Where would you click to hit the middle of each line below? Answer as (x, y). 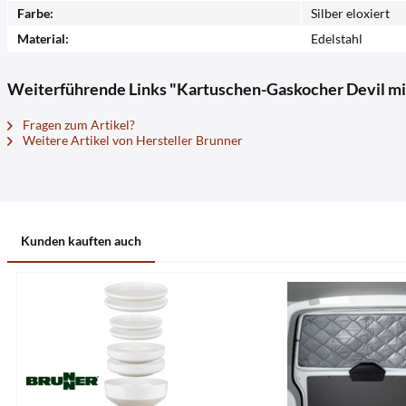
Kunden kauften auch (81, 241)
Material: (43, 39)
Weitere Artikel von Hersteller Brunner (131, 140)
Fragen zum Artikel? (77, 125)
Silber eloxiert (350, 13)
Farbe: (35, 13)
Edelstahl (337, 39)
